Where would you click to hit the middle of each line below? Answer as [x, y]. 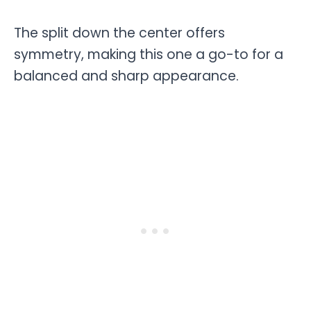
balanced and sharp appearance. [126, 76]
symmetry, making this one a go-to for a [149, 54]
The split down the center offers [119, 33]
